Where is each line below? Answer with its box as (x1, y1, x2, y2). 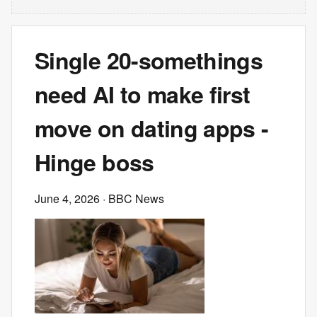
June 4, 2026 (35, 190, 100, 207)
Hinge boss (35, 146, 154, 178)
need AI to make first (35, 78, 250, 110)
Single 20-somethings (35, 44, 263, 76)
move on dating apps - (35, 112, 269, 144)
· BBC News (100, 190, 164, 207)
